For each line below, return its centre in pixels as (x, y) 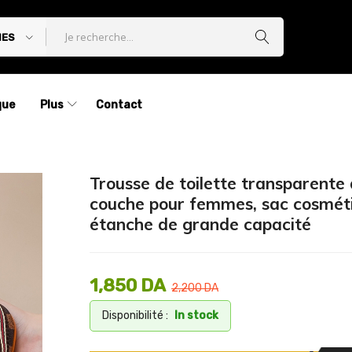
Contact (119, 105)
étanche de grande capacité (200, 224)
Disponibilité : (135, 315)
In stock (196, 315)
